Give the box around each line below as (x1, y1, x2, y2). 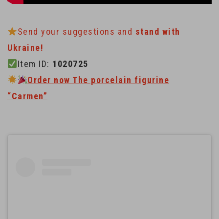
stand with (135, 26, 180, 37)
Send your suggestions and (17, 26, 135, 37)
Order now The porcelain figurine (27, 75, 169, 85)
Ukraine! (7, 43, 44, 53)
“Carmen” (7, 91, 47, 101)
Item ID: (17, 59, 52, 69)
